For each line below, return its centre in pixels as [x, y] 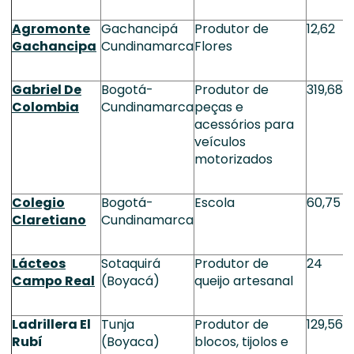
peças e [219, 107]
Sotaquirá [131, 264]
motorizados [233, 159]
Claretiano [49, 220]
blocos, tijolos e [241, 342]
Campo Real [53, 281]
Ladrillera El [51, 324]
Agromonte [51, 29]
